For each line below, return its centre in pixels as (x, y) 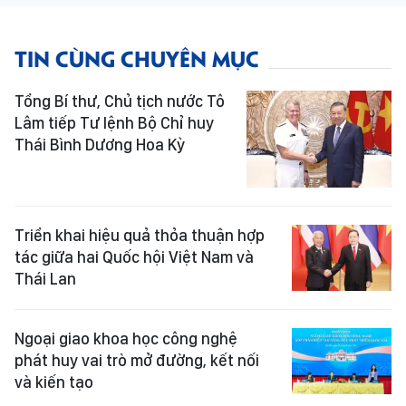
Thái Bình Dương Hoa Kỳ (100, 145)
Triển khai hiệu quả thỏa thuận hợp (140, 235)
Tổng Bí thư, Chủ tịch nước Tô (120, 101)
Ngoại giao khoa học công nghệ (126, 338)
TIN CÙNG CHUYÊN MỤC (137, 58)
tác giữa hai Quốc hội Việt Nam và (134, 256)
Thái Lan (45, 278)
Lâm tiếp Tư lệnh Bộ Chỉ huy (114, 123)
